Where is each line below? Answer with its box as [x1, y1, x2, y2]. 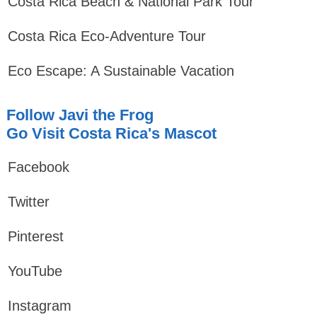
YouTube [7, 263, 62, 279]
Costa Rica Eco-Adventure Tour [7, 28, 206, 44]
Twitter [7, 194, 50, 209]
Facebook [7, 159, 69, 175]
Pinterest [7, 229, 64, 244]
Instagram [7, 298, 71, 313]
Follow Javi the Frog [6, 106, 154, 124]
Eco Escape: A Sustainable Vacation [7, 63, 234, 79]
